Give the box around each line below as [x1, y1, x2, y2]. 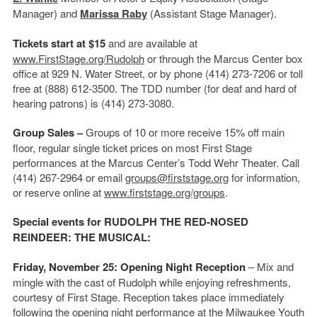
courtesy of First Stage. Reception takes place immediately [12, 289, 284, 304]
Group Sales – [12, 124, 83, 140]
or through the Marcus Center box [144, 50, 303, 66]
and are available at [108, 35, 197, 50]
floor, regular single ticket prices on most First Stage [12, 139, 252, 155]
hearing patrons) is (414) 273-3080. [12, 95, 174, 110]
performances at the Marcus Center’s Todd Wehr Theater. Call [12, 154, 299, 170]
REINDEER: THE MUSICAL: [12, 229, 151, 245]
